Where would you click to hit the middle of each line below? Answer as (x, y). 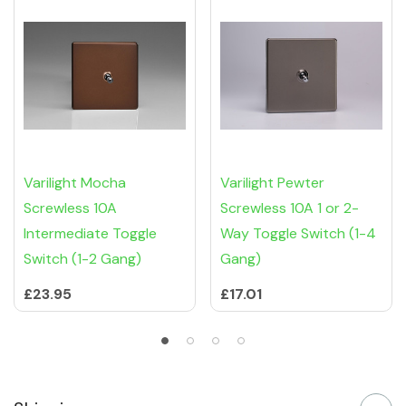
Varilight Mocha (75, 183)
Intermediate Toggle (90, 234)
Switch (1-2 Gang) (82, 259)
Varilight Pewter (272, 183)
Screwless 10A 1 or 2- (290, 208)
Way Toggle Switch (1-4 (298, 234)
